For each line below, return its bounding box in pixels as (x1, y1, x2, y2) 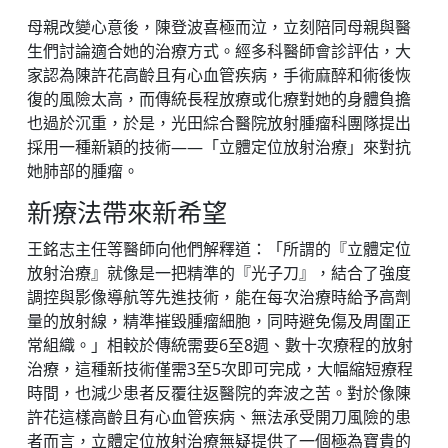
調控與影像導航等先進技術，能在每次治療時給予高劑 (27, 286, 411, 309)
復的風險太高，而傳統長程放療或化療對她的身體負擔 (27, 88, 411, 111)
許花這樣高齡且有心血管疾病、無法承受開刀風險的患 (27, 406, 411, 429)
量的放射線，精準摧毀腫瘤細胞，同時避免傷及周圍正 (27, 310, 411, 333)
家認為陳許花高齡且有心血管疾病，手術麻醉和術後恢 (27, 64, 411, 87)
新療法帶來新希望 (27, 200, 227, 228)
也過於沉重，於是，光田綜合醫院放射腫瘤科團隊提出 (27, 112, 411, 135)
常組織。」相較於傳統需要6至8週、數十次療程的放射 (27, 334, 413, 357)
